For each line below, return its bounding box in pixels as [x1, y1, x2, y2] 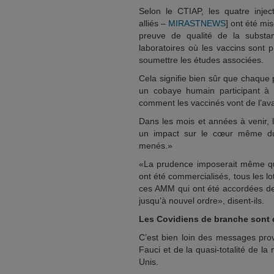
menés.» [139, 141, 172, 150]
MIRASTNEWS [168, 18, 226, 28]
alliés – [139, 18, 168, 28]
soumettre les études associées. [139, 55, 264, 65]
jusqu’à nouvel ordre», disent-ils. [139, 196, 264, 206]
